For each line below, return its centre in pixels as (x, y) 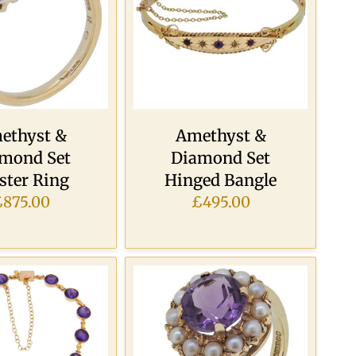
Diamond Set (221, 158)
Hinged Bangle (221, 180)
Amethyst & (221, 136)
